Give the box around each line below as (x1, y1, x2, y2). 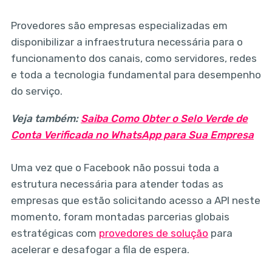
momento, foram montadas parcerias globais (10, 210, 229, 223)
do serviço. (10, 84, 63, 97)
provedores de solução (98, 226, 208, 239)
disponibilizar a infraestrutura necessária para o (10, 35, 243, 48)
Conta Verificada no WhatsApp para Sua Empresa (10, 128, 254, 141)
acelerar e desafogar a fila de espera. (10, 243, 189, 256)
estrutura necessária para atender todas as (10, 177, 223, 190)
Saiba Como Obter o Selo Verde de (80, 112, 248, 124)
